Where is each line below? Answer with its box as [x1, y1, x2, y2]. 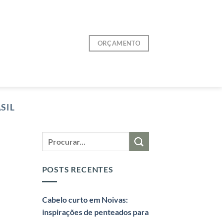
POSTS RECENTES [42, 165, 113, 174]
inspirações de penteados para [42, 207, 149, 217]
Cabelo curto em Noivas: [42, 194, 128, 204]
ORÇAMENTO [97, 39, 141, 48]
